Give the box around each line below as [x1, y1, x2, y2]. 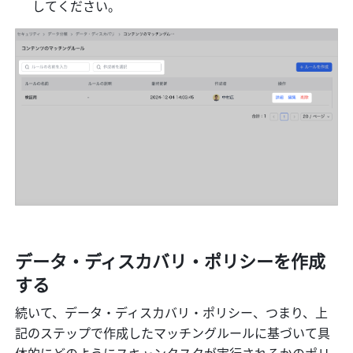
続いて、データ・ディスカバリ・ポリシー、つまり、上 [15, 302, 329, 321]
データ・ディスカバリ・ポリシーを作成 [15, 247, 326, 273]
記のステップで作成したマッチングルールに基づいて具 [15, 322, 331, 342]
